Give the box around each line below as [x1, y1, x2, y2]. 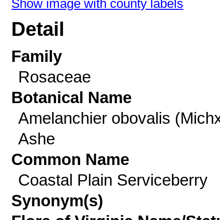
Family [11, 47, 62, 65]
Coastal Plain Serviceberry [18, 171, 208, 189]
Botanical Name [11, 88, 132, 107]
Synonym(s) [11, 192, 104, 210]
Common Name [11, 150, 130, 168]
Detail [11, 18, 65, 40]
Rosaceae [18, 68, 91, 86]
